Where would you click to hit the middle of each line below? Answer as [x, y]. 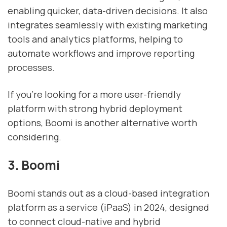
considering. [34, 137]
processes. [31, 68]
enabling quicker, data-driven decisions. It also [108, 11]
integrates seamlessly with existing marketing [107, 25]
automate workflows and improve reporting [101, 53]
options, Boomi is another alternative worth [102, 123]
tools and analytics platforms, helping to [95, 39]
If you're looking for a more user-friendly [94, 94]
